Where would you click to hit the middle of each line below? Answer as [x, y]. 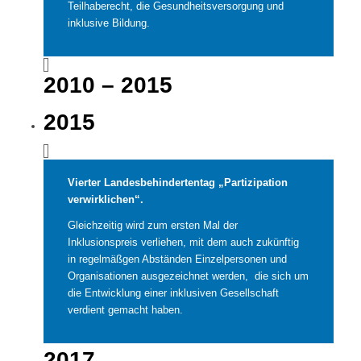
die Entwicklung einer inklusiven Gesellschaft [173, 293]
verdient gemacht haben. [125, 309]
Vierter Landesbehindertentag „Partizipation [177, 182]
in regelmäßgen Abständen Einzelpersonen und [177, 259]
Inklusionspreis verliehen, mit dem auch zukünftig [183, 242]
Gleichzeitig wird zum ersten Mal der [152, 225]
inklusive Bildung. [108, 23]
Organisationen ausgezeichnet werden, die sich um [188, 276]
